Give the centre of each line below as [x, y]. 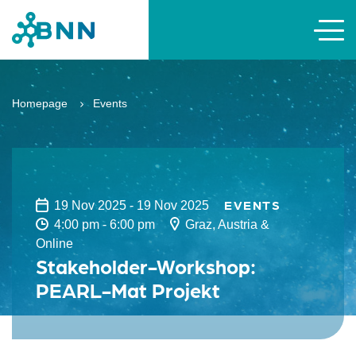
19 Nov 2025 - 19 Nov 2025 [132, 205]
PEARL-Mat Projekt [128, 289]
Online [54, 244]
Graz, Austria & [228, 224]
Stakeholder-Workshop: [146, 265]
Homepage [40, 103]
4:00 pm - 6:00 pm [106, 224]
